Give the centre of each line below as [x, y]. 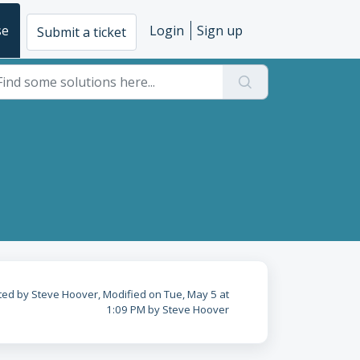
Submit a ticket [82, 32]
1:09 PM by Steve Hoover [167, 309]
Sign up [220, 31]
